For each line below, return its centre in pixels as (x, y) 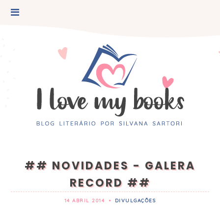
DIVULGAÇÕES (135, 201)
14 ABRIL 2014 (84, 201)
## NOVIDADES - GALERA (110, 166)
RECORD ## (110, 183)
